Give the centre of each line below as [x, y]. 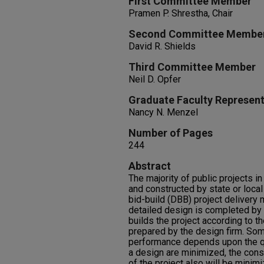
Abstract [150, 166]
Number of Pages [171, 133]
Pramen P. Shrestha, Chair [181, 13]
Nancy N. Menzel [163, 112]
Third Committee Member [192, 67]
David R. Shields [162, 46]
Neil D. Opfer [155, 79]
